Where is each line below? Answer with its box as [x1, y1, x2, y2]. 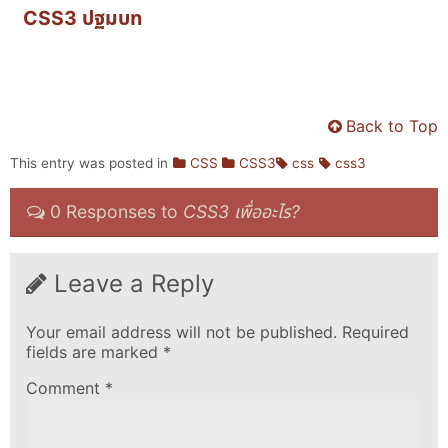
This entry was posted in [9, 155, 168, 172]
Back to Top [346, 116, 439, 137]
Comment [25, 378, 105, 399]
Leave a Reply [53, 269, 214, 299]
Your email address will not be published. [25, 322, 337, 343]
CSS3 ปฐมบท [23, 5, 144, 30]
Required [341, 322, 409, 343]
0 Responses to [50, 200, 184, 222]
